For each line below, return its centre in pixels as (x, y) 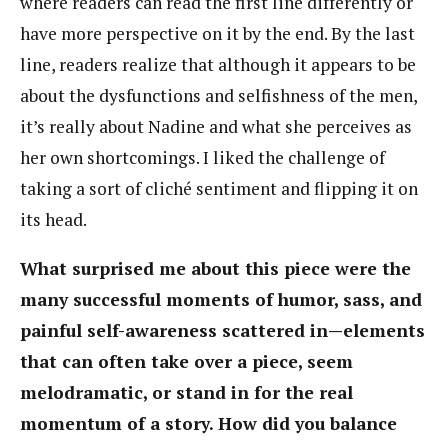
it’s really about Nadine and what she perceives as (216, 127)
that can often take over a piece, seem (186, 361)
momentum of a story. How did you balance (208, 423)
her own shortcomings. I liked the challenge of (202, 158)
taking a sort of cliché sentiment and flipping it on (219, 189)
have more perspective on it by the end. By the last (217, 34)
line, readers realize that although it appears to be (218, 65)
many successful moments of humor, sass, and (221, 299)
